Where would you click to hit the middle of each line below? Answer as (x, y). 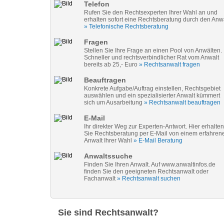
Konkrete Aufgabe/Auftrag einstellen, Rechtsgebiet (152, 88)
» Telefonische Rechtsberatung (126, 26)
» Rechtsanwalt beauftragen (182, 102)
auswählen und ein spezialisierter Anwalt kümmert (152, 95)
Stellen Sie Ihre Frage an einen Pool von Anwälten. (153, 50)
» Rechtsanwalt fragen (169, 64)
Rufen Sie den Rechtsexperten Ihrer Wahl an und (150, 12)
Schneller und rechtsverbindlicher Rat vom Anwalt (151, 57)
